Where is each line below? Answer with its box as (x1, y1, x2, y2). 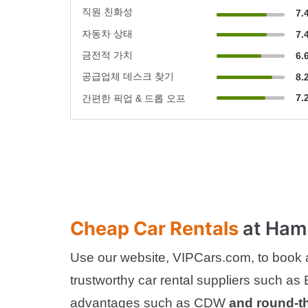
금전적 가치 (82, 49, 133, 60)
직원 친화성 (82, 5, 133, 17)
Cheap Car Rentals (70, 217, 243, 240)
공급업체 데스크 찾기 (82, 70, 174, 82)
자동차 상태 (82, 27, 133, 39)
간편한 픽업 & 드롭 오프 (82, 92, 186, 104)
